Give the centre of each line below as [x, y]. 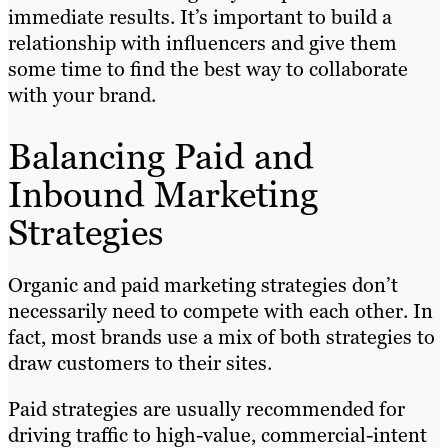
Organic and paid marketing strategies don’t [203, 285]
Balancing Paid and [161, 157]
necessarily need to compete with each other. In [220, 311]
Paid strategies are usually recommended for [206, 409]
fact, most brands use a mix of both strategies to [221, 337]
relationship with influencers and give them [202, 43]
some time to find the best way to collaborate [208, 69]
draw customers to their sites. [140, 363]
